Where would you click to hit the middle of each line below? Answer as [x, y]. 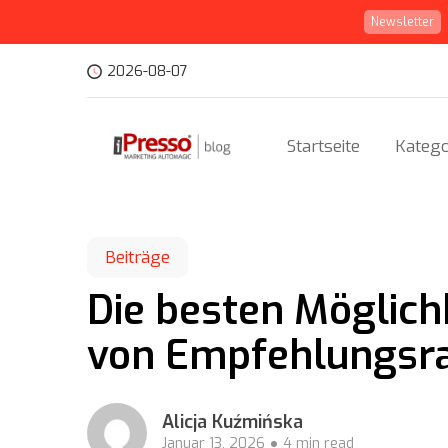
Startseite [323, 146]
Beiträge [137, 257]
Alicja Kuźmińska [232, 422]
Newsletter [402, 22]
